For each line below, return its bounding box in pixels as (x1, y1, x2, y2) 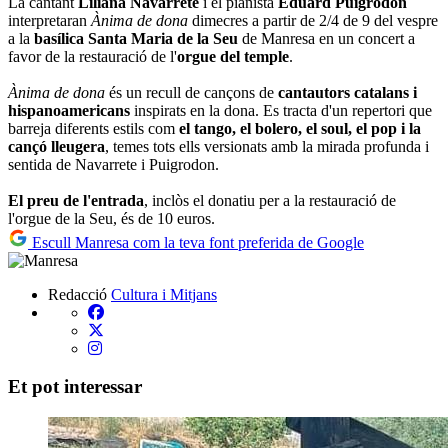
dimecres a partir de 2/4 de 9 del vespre (188, 11, 438, 29)
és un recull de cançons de (105, 83, 278, 101)
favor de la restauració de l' (8, 47, 177, 65)
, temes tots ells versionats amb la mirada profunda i (105, 137, 429, 155)
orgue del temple (177, 47, 289, 65)
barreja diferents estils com (8, 119, 179, 137)
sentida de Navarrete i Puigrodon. (8, 155, 219, 173)
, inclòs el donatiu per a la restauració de (144, 191, 396, 209)
